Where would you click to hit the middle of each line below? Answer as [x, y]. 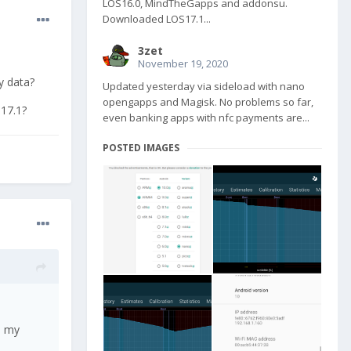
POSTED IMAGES [141, 148]
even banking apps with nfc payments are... [206, 118]
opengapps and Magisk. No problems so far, [208, 102]
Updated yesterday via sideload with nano [204, 87]
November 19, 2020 [183, 64]
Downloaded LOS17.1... [157, 19]
